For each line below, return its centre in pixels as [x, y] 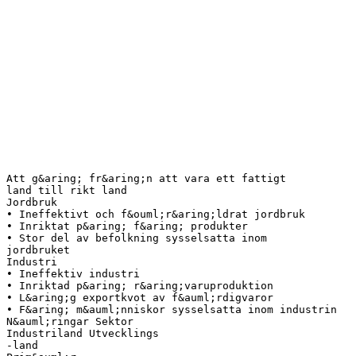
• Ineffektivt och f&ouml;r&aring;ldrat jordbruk [156, 214]
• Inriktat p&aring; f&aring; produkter [127, 226]
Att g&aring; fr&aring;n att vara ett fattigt [146, 178]
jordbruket [38, 250]
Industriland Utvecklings [83, 333]
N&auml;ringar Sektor [70, 321]
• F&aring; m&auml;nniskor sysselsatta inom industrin [172, 309]
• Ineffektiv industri [73, 273]
